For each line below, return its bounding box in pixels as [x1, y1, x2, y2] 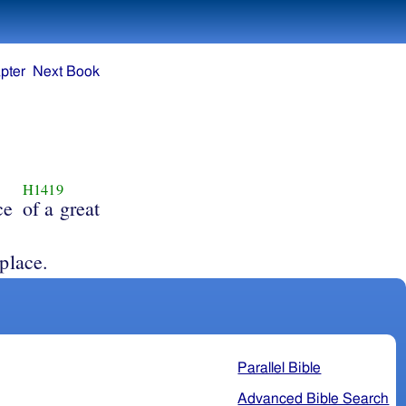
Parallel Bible [237, 360, 322, 375]
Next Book [33, 64, 101, 80]
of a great [23, 194, 101, 221]
